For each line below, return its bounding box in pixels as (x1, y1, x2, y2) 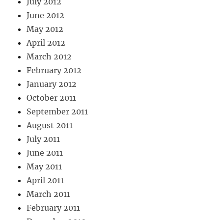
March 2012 (27, 52, 72, 62)
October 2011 (27, 93, 77, 103)
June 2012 (27, 10, 65, 21)
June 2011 (27, 148, 63, 158)
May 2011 (27, 162, 62, 172)
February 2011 (27, 203, 81, 213)
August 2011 (27, 120, 73, 131)
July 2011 (27, 134, 60, 144)
